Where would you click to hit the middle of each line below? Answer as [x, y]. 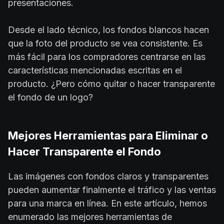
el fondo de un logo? [50, 97]
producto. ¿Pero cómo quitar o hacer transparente [111, 83]
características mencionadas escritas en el [95, 70]
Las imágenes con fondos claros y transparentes [108, 176]
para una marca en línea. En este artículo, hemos [107, 203]
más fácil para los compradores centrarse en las [107, 56]
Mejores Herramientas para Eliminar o [108, 135]
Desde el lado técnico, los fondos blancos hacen [108, 29]
